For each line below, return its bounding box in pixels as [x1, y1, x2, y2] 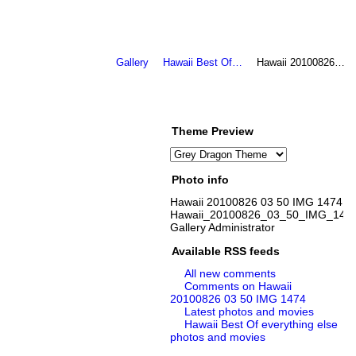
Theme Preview [171, 125, 253, 138]
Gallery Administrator [169, 221, 275, 234]
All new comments [184, 267, 277, 281]
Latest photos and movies [184, 305, 315, 319]
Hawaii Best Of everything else [184, 318, 339, 331]
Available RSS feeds [171, 245, 280, 258]
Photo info [171, 173, 229, 187]
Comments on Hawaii [184, 280, 292, 293]
